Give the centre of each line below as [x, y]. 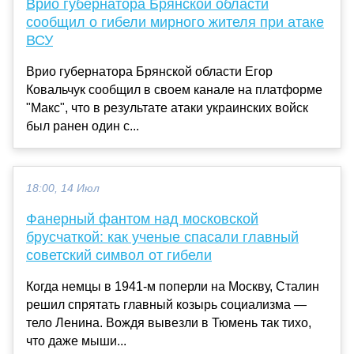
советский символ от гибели [119, 255]
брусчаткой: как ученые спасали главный [162, 237]
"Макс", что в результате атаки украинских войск [167, 107]
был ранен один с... [83, 126]
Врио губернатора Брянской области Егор [149, 71]
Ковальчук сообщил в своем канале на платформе [174, 89]
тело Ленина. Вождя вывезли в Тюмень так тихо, [169, 322]
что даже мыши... [76, 341]
